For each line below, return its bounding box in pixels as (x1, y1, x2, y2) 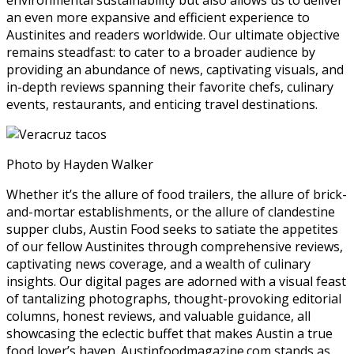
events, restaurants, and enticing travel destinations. (6, 95, 318, 113)
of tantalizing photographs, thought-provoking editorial (6, 289, 341, 307)
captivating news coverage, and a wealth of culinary (6, 254, 311, 273)
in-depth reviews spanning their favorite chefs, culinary (6, 77, 333, 96)
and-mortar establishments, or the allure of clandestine (6, 202, 335, 220)
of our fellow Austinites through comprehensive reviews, (6, 237, 343, 255)
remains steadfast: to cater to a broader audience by (6, 43, 315, 61)
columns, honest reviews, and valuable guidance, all (6, 307, 311, 325)
